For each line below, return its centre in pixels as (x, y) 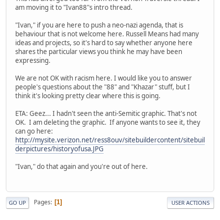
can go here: (34, 131)
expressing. (33, 61)
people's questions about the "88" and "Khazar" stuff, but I (103, 87)
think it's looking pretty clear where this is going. (88, 96)
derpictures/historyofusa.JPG (59, 149)
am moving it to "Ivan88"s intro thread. (74, 8)
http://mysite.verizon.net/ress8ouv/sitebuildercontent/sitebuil (110, 140)
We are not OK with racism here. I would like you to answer (104, 78)
